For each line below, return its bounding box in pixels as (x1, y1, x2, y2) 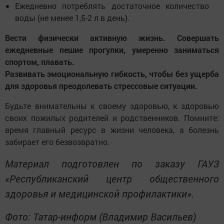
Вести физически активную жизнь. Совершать (5, 32, 219, 43)
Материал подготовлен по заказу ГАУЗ (5, 157, 219, 170)
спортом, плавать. (5, 56, 74, 67)
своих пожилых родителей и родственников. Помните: (5, 112, 219, 123)
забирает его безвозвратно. (5, 136, 109, 147)
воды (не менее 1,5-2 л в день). (15, 12, 129, 23)
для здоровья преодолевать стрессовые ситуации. (5, 80, 197, 91)
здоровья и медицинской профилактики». (5, 187, 194, 200)
